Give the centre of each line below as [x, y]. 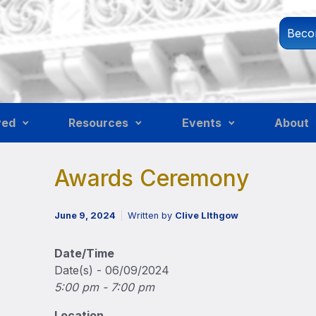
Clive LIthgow [207, 215]
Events [201, 123]
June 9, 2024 [85, 215]
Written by [152, 215]
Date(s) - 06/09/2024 [112, 270]
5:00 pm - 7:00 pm [105, 287]
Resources [99, 123]
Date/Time [85, 253]
